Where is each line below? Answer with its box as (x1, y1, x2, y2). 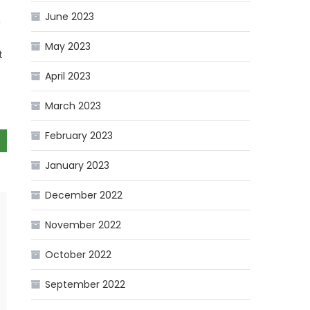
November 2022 (45, 218, 122, 232)
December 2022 (45, 188, 123, 203)
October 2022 (45, 248, 112, 262)
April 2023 (45, 69, 91, 84)
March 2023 (45, 99, 102, 113)
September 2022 (45, 277, 126, 292)
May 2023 (45, 39, 91, 54)
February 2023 (45, 129, 113, 143)
